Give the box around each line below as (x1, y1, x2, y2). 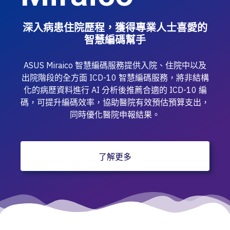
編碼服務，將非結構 (135, 72, 209, 83)
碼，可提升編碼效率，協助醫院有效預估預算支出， (21, 97, 209, 107)
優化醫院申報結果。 (86, 109, 160, 120)
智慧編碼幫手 (84, 32, 146, 47)
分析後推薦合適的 (101, 84, 169, 95)
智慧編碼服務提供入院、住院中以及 (75, 60, 206, 70)
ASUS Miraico (24, 60, 75, 70)
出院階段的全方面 (21, 72, 89, 83)
